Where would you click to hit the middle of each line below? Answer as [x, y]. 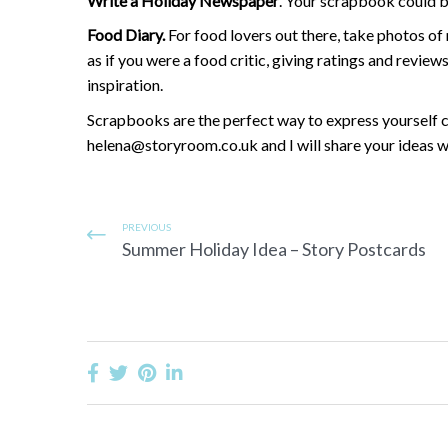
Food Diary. [126, 35]
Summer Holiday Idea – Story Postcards [274, 249]
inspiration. [125, 85]
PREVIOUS [146, 227]
